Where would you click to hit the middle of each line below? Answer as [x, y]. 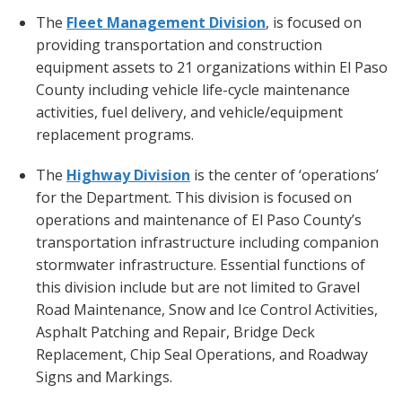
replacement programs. [115, 135]
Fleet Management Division [166, 22]
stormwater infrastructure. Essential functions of [201, 265]
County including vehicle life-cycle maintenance [193, 90]
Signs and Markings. [104, 377]
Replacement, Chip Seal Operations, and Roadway [202, 354]
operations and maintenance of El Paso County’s [199, 220]
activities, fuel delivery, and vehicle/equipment [189, 112]
